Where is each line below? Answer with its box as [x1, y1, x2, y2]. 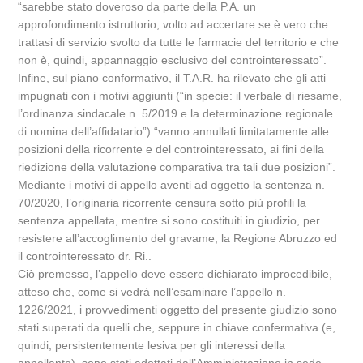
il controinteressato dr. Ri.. [18, 250, 152, 263]
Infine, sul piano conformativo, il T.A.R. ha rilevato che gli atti [18, 71, 327, 84]
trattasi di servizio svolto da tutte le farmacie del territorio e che [18, 36, 340, 49]
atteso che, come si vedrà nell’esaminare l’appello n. [18, 285, 287, 298]
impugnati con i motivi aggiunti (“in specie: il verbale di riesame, [18, 89, 343, 102]
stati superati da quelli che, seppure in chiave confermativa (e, [18, 321, 336, 334]
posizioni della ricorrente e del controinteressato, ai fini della [18, 143, 325, 156]
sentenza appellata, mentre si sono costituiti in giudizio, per [18, 214, 321, 227]
